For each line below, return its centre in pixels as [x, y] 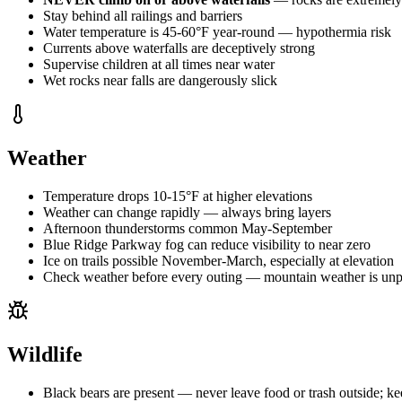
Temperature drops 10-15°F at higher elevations [178, 196]
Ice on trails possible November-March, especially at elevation [218, 260]
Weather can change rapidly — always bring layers [187, 212]
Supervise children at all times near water [159, 64]
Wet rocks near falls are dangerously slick [160, 80]
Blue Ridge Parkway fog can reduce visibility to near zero [207, 244]
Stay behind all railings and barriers [143, 16]
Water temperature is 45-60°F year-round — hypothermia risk [217, 32]
